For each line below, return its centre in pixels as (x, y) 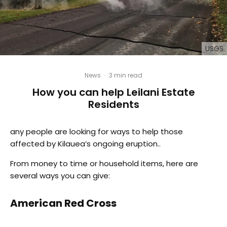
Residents (113, 105)
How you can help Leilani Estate (113, 92)
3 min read (126, 75)
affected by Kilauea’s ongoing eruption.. (85, 144)
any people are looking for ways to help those (97, 132)
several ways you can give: (60, 176)
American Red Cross (63, 203)
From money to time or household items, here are (104, 164)
